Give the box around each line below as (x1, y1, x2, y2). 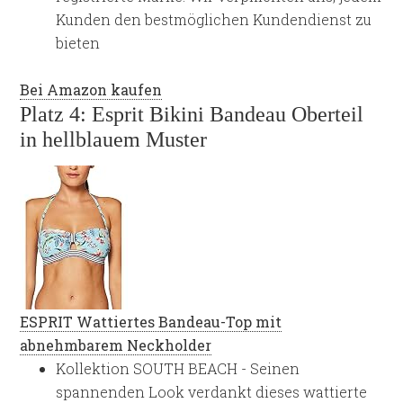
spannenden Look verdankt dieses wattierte (56, 382, 368, 401)
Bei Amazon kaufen (20, 80, 163, 99)
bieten (56, 33, 101, 52)
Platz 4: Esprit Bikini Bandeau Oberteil (20, 103, 364, 126)
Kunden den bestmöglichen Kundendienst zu (56, 10, 372, 29)
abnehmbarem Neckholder (20, 336, 212, 354)
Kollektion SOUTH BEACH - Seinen (56, 359, 300, 378)
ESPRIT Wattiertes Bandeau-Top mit (20, 312, 282, 331)
